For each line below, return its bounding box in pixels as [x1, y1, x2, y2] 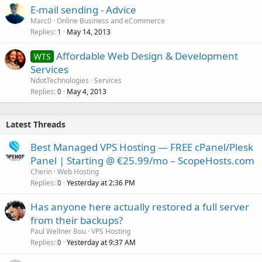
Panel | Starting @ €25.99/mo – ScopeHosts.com [30, 153, 254, 167]
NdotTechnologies [30, 75, 89, 85]
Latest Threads [6, 118, 65, 130]
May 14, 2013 [67, 26, 111, 37]
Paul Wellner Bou [30, 226, 86, 236]
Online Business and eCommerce [57, 15, 165, 26]
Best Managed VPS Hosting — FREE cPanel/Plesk [30, 140, 253, 154]
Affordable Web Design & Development [56, 49, 238, 63]
